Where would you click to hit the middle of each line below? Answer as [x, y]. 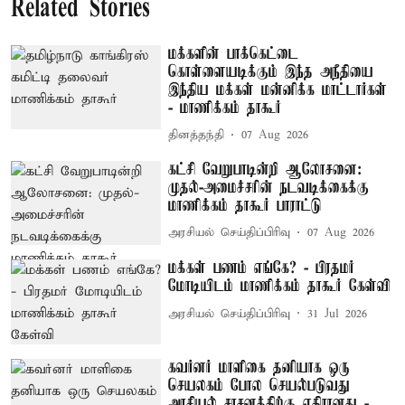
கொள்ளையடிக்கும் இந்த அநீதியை [271, 72]
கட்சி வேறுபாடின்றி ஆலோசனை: [265, 170]
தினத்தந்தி [197, 135]
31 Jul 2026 [338, 314]
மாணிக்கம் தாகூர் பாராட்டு [245, 206]
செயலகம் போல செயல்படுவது [259, 386]
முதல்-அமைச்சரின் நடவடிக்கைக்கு [269, 188]
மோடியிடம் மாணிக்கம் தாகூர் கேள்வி [280, 287]
